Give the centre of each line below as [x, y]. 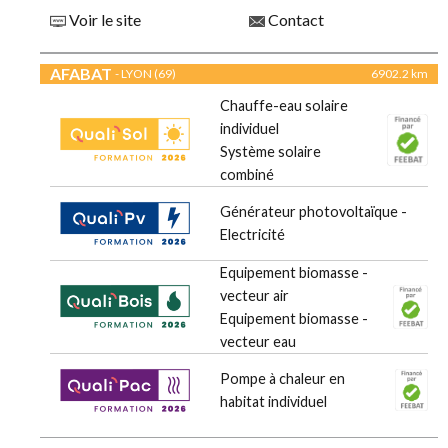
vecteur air [254, 296]
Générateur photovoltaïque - [313, 212]
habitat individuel [273, 402]
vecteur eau [258, 342]
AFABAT [81, 74]
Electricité [252, 235]
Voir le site [103, 20]
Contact [294, 20]
